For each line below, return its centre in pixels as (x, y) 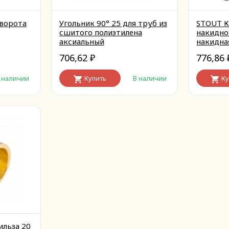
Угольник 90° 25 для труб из (113, 23)
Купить (95, 78)
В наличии (150, 78)
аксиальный (82, 41)
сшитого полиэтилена (100, 32)
